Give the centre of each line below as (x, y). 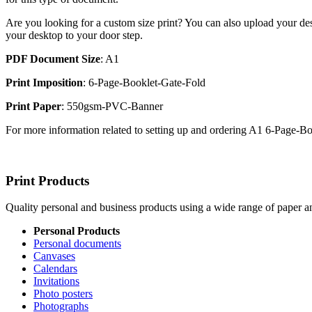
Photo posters (63, 294)
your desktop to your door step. (74, 35)
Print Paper (33, 106)
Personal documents (77, 244)
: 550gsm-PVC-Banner (112, 106)
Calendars (55, 269)
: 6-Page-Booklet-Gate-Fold (144, 82)
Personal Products (77, 231)
